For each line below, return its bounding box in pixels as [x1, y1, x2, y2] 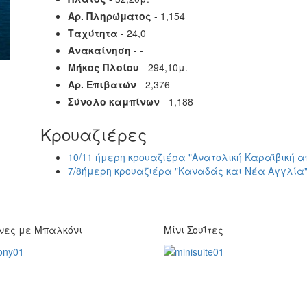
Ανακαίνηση [68, 43, 131, 57]
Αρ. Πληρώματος [68, 9, 151, 23]
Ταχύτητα [68, 26, 118, 40]
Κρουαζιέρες [40, 122, 147, 146]
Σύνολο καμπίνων [68, 95, 160, 108]
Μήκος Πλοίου [68, 60, 139, 74]
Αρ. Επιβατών [68, 77, 136, 91]
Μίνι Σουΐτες [164, 223, 223, 236]
